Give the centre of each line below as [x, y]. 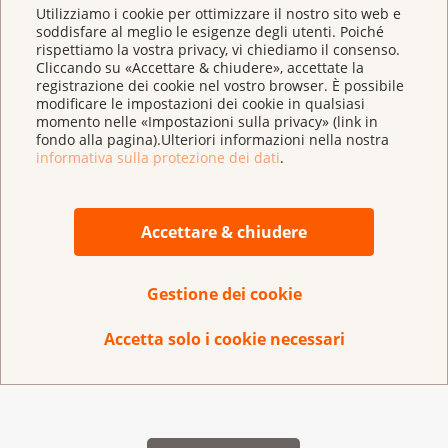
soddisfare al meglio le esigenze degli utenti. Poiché [210, 31]
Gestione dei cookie [224, 294]
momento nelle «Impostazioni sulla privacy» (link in [207, 121]
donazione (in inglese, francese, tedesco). [195, 354]
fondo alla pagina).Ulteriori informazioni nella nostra [213, 139]
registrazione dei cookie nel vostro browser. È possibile [220, 85]
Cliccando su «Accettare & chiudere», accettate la [200, 67]
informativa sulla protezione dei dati [158, 157]
